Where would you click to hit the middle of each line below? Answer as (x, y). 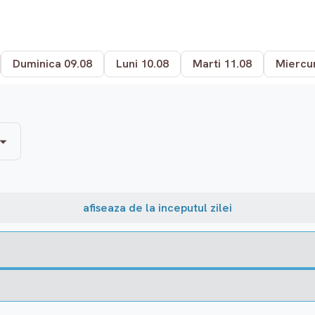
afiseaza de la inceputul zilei (157, 208)
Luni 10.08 (142, 64)
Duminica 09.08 (52, 64)
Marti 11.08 (222, 64)
